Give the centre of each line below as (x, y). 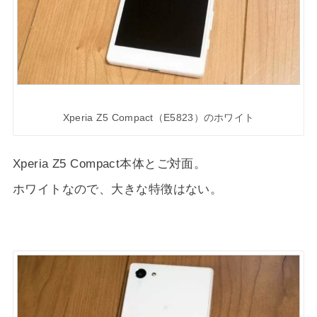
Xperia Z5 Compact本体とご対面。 (109, 163)
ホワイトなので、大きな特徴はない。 (117, 189)
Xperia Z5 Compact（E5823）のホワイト (158, 117)
